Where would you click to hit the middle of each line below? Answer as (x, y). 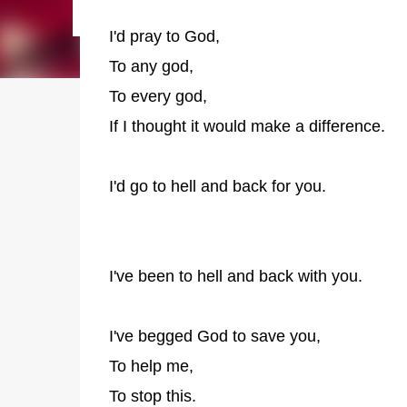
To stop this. (152, 396)
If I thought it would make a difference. (249, 126)
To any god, (151, 66)
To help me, (151, 366)
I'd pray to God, (164, 36)
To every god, (158, 96)
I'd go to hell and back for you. (217, 186)
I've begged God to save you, (214, 336)
